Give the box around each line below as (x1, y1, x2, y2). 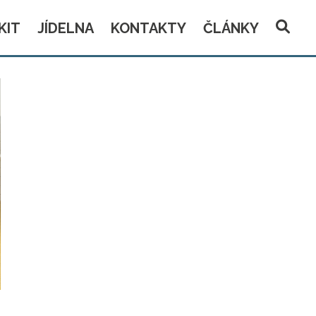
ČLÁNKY (203, 20, 259, 37)
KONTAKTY (111, 20, 186, 37)
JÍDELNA (37, 20, 94, 37)
